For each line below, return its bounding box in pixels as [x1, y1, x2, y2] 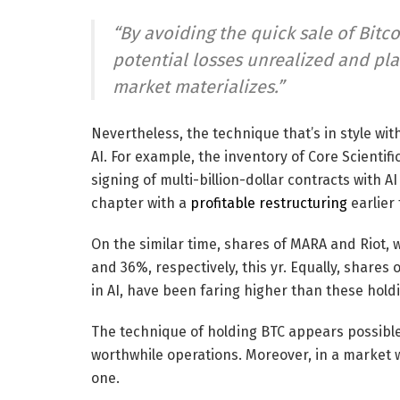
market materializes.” [112, 75, 284, 97]
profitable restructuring [190, 194, 347, 212]
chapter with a [91, 194, 190, 212]
